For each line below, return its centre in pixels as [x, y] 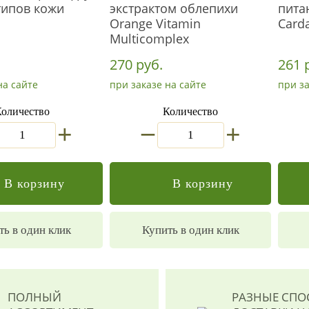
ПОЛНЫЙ [34, 297]
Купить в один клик [190, 230]
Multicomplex [149, 39]
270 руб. [136, 64]
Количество [190, 112]
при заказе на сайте [158, 84]
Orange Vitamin [155, 23]
